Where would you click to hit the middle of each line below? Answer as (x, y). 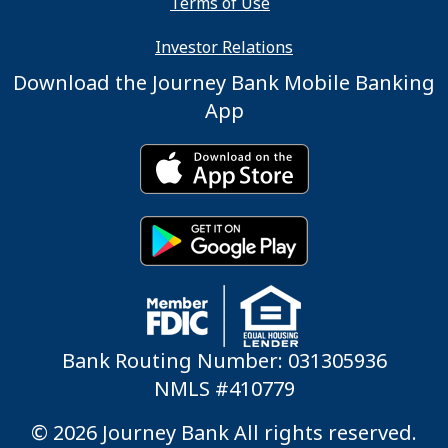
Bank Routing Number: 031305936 (224, 361)
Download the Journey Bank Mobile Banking (224, 83)
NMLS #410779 (224, 389)
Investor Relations (224, 47)
